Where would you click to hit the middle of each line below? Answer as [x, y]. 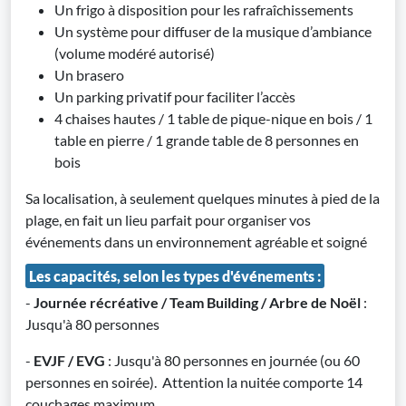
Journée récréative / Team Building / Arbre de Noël [197, 302]
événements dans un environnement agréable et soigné [196, 242]
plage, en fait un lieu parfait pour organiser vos [168, 220]
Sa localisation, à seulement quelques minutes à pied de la [203, 198]
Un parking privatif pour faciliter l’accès [175, 97]
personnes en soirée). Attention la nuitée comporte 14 [194, 382]
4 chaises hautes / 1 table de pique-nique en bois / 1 [213, 118]
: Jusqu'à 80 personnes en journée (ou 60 [234, 360]
